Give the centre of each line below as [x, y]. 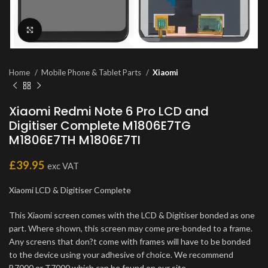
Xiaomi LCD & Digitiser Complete [70, 190]
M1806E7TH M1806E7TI [75, 140]
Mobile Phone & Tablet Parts [92, 72]
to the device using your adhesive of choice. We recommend [121, 255]
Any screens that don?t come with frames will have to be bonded [130, 241]
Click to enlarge [72, 30]
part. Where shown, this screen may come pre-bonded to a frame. [131, 228]
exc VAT [63, 166]
